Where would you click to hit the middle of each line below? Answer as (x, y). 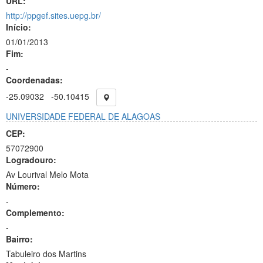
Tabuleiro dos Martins (46, 254)
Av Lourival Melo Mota (47, 174)
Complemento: (35, 213)
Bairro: (19, 239)
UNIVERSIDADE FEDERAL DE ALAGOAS (83, 116)
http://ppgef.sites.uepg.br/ (53, 15)
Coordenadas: (34, 80)
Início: (18, 27)
